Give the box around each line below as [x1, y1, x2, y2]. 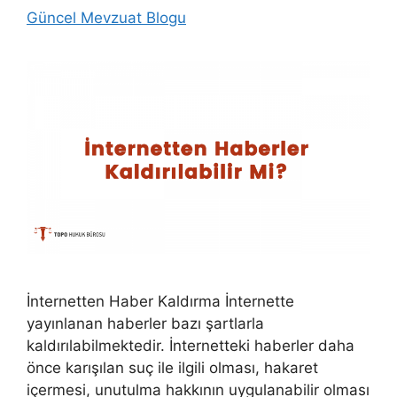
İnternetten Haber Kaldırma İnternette [27, 292, 294, 310]
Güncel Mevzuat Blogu [27, 8, 186, 27]
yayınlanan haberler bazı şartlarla [27, 314, 264, 332]
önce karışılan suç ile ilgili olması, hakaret [27, 358, 318, 377]
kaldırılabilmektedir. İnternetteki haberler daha [27, 336, 354, 354]
